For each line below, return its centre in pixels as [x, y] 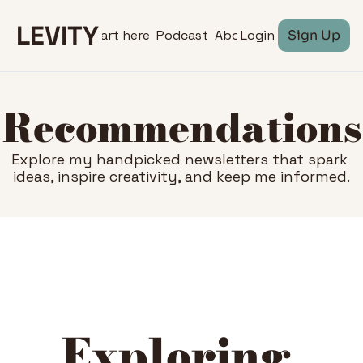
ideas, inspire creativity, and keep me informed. [181, 176]
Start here [118, 35]
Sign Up [314, 35]
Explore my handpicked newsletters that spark [179, 159]
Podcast [182, 35]
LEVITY [58, 36]
